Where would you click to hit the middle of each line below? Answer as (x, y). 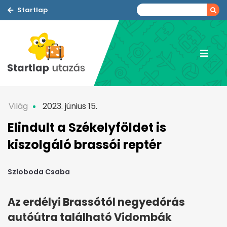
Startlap (32, 10)
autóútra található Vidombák (90, 217)
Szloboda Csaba (39, 172)
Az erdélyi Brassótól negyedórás (96, 202)
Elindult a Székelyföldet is (87, 127)
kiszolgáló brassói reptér (85, 145)
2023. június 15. (69, 106)
